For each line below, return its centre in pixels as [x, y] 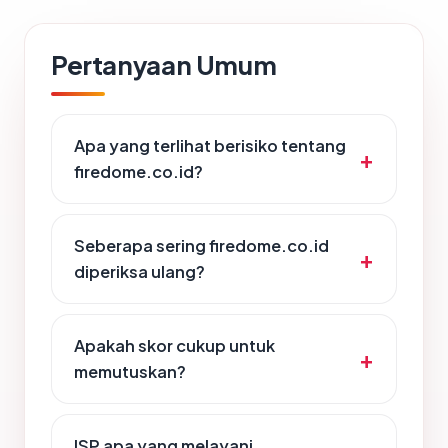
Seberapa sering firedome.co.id [201, 246]
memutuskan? [130, 372]
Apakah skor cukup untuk [174, 346]
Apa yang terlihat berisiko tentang [210, 146]
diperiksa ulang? [139, 272]
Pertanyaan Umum [164, 65]
